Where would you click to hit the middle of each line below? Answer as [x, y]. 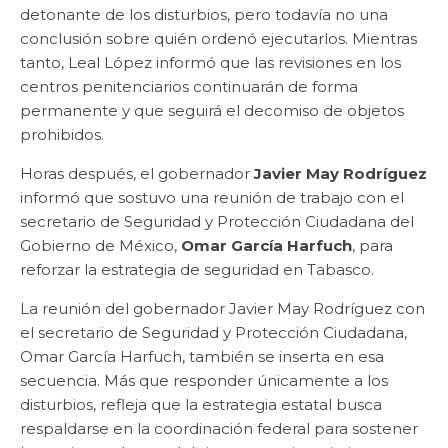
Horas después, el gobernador [137, 173]
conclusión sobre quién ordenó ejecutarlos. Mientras [218, 38]
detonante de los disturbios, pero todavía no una [204, 14]
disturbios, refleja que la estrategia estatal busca [201, 404]
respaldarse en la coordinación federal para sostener [219, 428]
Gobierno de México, [100, 245]
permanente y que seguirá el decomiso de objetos [212, 110]
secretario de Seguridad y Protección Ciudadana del [217, 221]
